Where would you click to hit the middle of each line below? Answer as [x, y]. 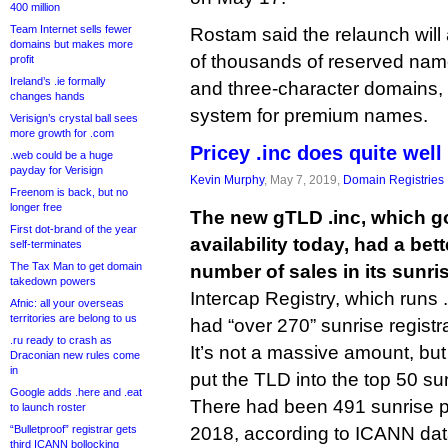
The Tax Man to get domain [76, 266]
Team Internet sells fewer [71, 29]
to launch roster [48, 407]
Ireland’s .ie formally [58, 81]
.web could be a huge [61, 155]
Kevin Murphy [227, 179]
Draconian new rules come [75, 355]
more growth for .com [62, 133]
